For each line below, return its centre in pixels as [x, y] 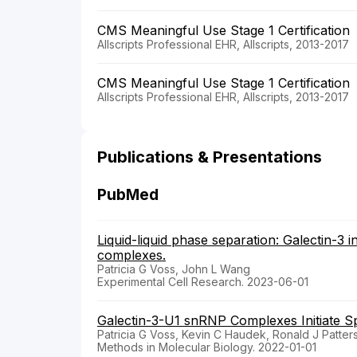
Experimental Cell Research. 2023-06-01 [203, 281]
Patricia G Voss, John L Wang [174, 269]
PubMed [128, 194]
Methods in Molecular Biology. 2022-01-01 [207, 347]
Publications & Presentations [210, 157]
